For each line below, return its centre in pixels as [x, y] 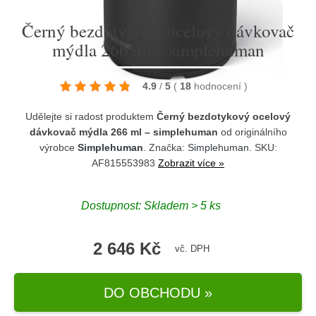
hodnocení [219, 86]
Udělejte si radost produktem [91, 116]
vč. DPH [192, 249]
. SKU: [263, 147]
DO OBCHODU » [158, 292]
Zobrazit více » [191, 163]
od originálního [252, 132]
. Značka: [165, 147]
